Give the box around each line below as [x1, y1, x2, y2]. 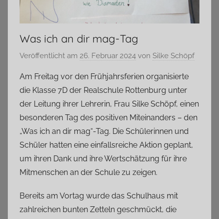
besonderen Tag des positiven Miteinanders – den [20, 113, 197, 123]
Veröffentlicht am [20, 51, 80, 61]
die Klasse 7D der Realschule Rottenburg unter [20, 86, 187, 95]
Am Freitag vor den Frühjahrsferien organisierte [20, 72, 189, 82]
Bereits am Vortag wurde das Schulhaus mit [20, 191, 178, 201]
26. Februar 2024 [80, 51, 136, 61]
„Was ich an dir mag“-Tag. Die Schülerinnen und [20, 127, 189, 136]
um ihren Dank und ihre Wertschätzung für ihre [20, 154, 187, 164]
